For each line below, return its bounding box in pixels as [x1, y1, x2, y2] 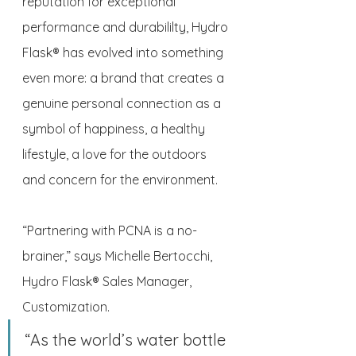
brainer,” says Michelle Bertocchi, [22, 248, 215, 265]
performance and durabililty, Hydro [22, 19, 231, 36]
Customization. [22, 299, 113, 315]
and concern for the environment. [22, 172, 221, 188]
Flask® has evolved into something [22, 44, 226, 61]
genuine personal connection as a [22, 95, 224, 112]
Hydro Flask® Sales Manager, [22, 273, 195, 290]
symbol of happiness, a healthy [22, 121, 208, 137]
